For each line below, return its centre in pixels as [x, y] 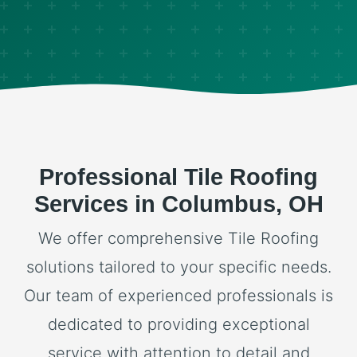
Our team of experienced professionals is [178, 296]
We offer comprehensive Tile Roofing [178, 238]
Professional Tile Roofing [178, 177]
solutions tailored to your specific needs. [178, 267]
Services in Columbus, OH [178, 204]
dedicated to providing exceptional [178, 324]
